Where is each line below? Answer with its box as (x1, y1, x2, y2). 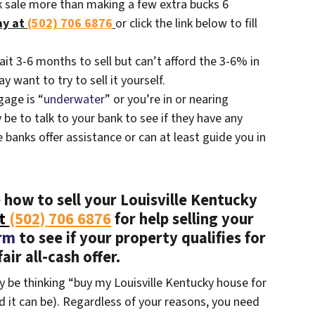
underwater (44, 91, 105, 109)
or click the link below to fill (115, 15, 257, 33)
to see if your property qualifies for (15, 227, 266, 250)
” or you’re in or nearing (105, 91, 229, 109)
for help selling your (111, 208, 254, 231)
